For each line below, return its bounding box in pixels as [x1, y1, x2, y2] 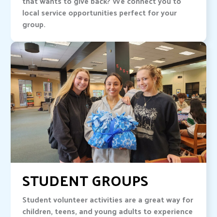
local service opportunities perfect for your [22, 5, 177, 20]
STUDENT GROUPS [22, 167, 149, 194]
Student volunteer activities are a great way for [22, 192, 194, 207]
